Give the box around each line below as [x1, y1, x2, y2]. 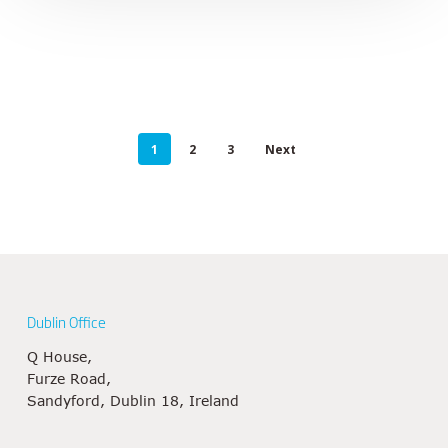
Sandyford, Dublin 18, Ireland [26, 392, 239, 409]
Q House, [26, 348, 92, 365]
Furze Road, [26, 370, 111, 387]
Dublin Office [26, 311, 106, 332]
